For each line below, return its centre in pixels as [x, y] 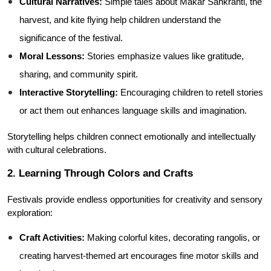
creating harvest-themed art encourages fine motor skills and [139, 256]
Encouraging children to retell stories [191, 93]
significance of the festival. [71, 38]
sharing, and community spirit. [79, 74]
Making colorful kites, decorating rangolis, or [172, 238]
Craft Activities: [52, 238]
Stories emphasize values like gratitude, [164, 56]
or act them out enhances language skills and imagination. [133, 111]
